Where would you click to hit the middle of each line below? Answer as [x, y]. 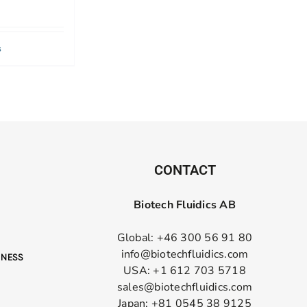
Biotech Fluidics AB [185, 205]
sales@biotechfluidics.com [185, 287]
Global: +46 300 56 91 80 [185, 238]
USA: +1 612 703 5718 [185, 271]
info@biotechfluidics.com [185, 255]
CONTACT [185, 170]
